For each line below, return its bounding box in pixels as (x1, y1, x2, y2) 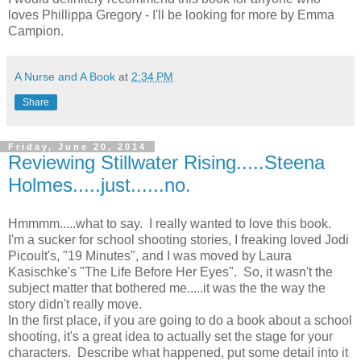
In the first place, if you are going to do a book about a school (8, 313, 352, 327)
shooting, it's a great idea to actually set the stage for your (8, 329, 333, 343)
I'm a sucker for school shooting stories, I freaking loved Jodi (8, 232, 349, 247)
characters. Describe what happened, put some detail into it (8, 345, 348, 359)
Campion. (8, 24, 67, 39)
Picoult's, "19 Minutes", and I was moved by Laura (8, 248, 292, 263)
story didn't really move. (8, 297, 142, 311)
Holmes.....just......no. (8, 174, 191, 197)
